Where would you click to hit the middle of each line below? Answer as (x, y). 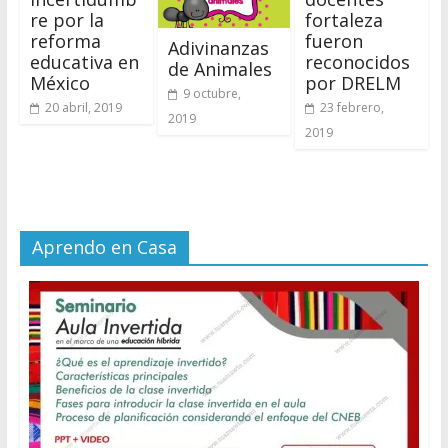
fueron (334, 41)
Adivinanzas (218, 47)
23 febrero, (352, 108)
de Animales (219, 68)
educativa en (84, 62)
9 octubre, (211, 93)
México (59, 83)
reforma (65, 41)
